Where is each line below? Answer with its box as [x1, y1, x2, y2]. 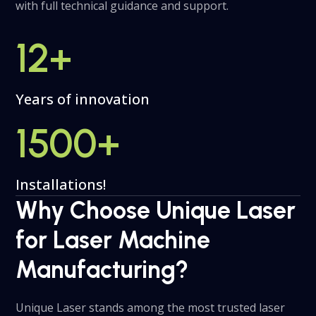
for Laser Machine [16, 226, 211, 255]
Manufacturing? [16, 255, 189, 284]
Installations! [16, 175, 107, 194]
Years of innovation [16, 90, 150, 109]
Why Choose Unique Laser [16, 196, 296, 225]
